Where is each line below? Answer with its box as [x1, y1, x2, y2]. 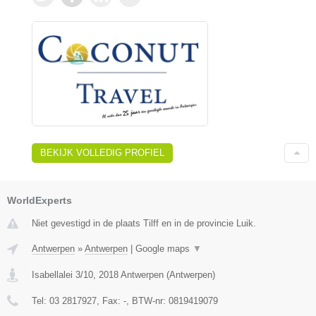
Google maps [135, 243, 193, 254]
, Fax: [97, 295, 123, 306]
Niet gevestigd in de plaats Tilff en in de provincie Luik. [32, 217, 256, 229]
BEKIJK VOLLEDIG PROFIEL [40, 147, 164, 158]
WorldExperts [7, 194, 72, 206]
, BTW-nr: [126, 295, 169, 306]
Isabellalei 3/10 [32, 269, 93, 280]
